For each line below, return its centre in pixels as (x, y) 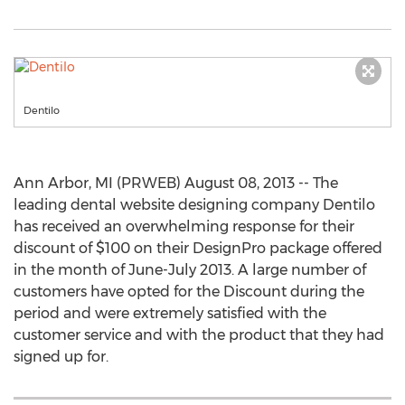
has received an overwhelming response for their (184, 226)
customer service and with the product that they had (199, 335)
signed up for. (61, 357)
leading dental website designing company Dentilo (194, 205)
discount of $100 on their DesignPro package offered (198, 248)
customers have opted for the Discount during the (189, 292)
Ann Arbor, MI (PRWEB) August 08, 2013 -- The (176, 183)
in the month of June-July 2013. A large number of (190, 270)
